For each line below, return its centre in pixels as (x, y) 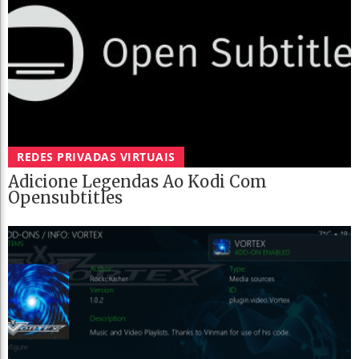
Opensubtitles (65, 197)
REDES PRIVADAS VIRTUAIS (96, 156)
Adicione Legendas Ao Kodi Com (137, 181)
